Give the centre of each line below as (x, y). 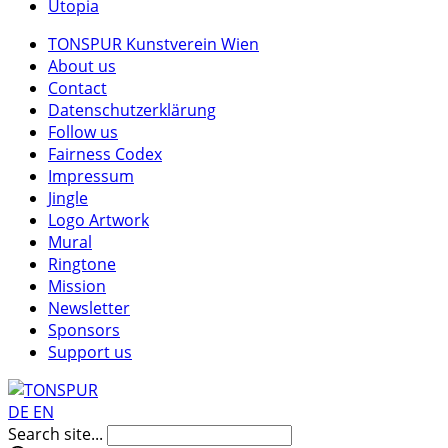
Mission (77, 286)
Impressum (91, 176)
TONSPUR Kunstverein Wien (153, 44)
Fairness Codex (105, 154)
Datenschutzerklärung (132, 110)
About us (82, 66)
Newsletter (89, 308)
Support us (90, 352)
